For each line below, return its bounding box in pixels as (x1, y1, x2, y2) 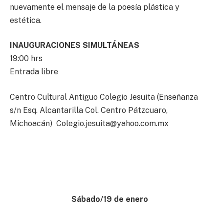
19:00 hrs (10, 54, 43, 64)
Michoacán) (10, 119, 56, 129)
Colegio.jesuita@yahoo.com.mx (56, 119, 169, 129)
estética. (10, 15, 42, 25)
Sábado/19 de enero (71, 194, 148, 204)
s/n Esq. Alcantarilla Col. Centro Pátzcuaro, (10, 106, 168, 115)
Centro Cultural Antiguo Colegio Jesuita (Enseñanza (10, 92, 198, 102)
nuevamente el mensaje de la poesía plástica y (10, 2, 179, 12)
